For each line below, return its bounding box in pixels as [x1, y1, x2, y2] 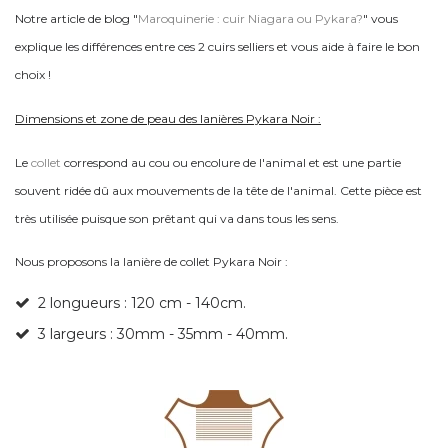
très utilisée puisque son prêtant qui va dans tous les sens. [15, 211, 339, 226]
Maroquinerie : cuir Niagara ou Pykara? [138, 11, 363, 26]
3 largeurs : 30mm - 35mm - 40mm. [37, 325, 288, 343]
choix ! [15, 67, 51, 82]
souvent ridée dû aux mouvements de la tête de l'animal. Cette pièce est [15, 183, 422, 198]
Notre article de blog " [15, 11, 138, 26]
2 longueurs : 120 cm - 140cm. [37, 294, 246, 312]
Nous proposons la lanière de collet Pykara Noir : [15, 254, 288, 269]
